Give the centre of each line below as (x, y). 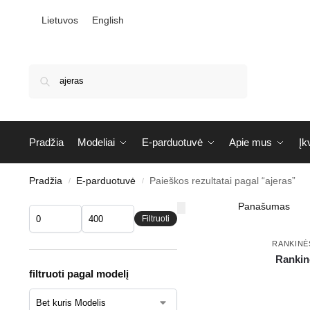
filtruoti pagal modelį (79, 274)
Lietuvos (60, 20)
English (108, 20)
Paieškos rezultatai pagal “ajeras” (223, 181)
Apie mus (251, 143)
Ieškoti (229, 70)
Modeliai (97, 143)
